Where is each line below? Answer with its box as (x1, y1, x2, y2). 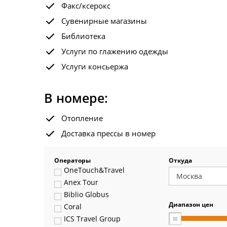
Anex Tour (63, 177, 98, 187)
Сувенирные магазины (61, 16, 147, 26)
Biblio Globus (63, 190, 109, 200)
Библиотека (61, 31, 105, 41)
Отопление (61, 113, 103, 123)
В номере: (44, 89, 108, 106)
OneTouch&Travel (63, 165, 125, 175)
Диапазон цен (169, 200, 213, 209)
